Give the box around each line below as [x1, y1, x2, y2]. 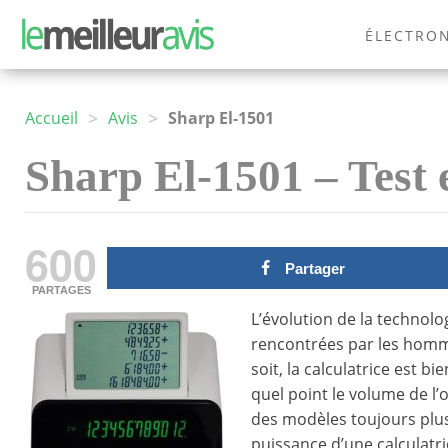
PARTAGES [31, 284, 91, 297]
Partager [284, 260, 345, 278]
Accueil [25, 107, 78, 130]
